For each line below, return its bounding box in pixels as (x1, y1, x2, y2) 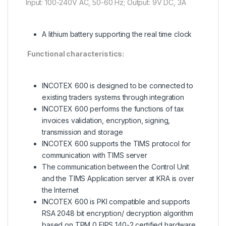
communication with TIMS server (42, 150, 147, 159)
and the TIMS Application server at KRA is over (42, 174, 194, 183)
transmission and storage (42, 127, 123, 136)
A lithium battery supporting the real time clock (42, 29, 192, 38)
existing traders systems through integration (42, 92, 184, 101)
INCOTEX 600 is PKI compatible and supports (42, 197, 191, 206)
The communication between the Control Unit (42, 162, 190, 171)
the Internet (42, 185, 79, 194)
